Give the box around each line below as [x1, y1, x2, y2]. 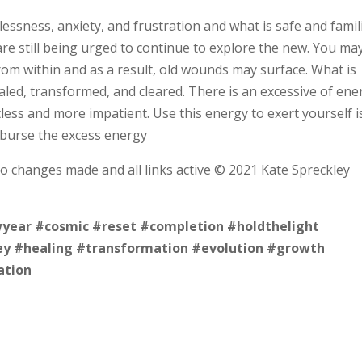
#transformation [76, 238, 189, 257]
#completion [140, 217, 225, 235]
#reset [92, 217, 137, 235]
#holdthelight [227, 217, 320, 235]
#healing [14, 238, 74, 257]
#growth [267, 238, 326, 257]
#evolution [192, 238, 264, 257]
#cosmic [35, 217, 90, 235]
